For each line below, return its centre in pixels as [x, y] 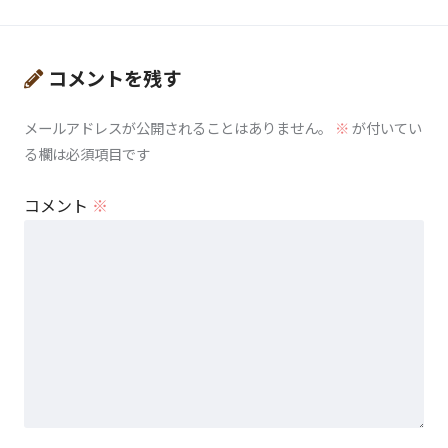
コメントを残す [114, 78]
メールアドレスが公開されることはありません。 [178, 128]
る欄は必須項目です [87, 154]
